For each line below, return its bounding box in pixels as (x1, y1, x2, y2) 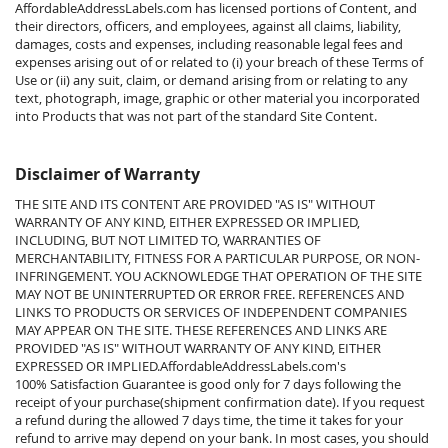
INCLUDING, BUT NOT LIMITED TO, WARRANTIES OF (15, 231, 321, 249)
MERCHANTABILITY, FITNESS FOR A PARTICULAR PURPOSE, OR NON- (15, 249, 420, 267)
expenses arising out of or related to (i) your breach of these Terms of (15, 53, 423, 71)
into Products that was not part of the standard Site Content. (15, 107, 377, 125)
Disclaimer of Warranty (15, 163, 200, 185)
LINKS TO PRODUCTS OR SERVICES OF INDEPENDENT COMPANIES (15, 303, 407, 321)
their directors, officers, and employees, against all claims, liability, (15, 17, 401, 35)
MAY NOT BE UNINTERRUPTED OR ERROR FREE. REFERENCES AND (15, 285, 404, 303)
